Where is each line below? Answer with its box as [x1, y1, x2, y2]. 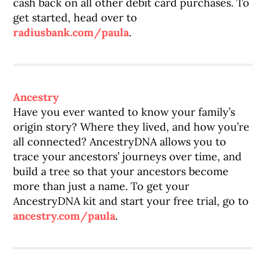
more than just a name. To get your [13, 179, 190, 193]
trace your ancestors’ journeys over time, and [13, 150, 242, 163]
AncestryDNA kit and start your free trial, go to [13, 194, 249, 208]
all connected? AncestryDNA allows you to [13, 135, 227, 148]
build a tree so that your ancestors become [13, 164, 229, 178]
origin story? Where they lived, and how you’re [13, 120, 250, 134]
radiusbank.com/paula [13, 26, 129, 39]
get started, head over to [13, 11, 138, 24]
